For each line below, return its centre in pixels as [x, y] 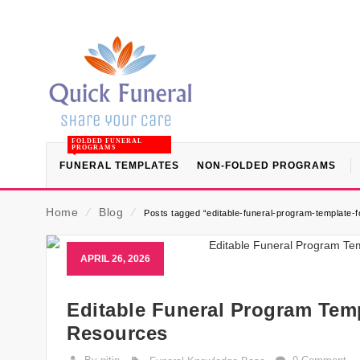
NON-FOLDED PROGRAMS [266, 166]
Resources [117, 333]
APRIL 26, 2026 [115, 259]
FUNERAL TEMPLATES [119, 166]
